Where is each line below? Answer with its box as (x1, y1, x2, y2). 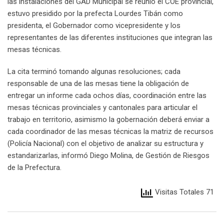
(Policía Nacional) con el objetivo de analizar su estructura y (7, 139, 203, 148)
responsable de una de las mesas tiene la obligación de (7, 79, 189, 88)
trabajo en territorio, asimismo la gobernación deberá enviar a (7, 115, 209, 124)
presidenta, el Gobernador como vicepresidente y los (7, 21, 180, 30)
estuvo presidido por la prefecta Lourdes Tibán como (7, 9, 183, 18)
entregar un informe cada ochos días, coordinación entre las (7, 91, 206, 100)
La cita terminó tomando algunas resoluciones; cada (7, 67, 180, 76)
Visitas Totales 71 (153, 187, 214, 197)
